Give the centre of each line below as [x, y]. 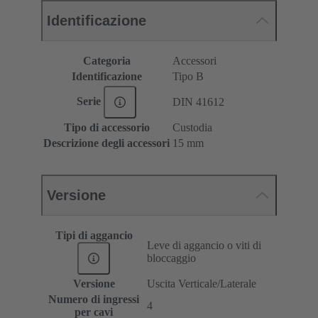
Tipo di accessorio [106, 128]
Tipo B [188, 77]
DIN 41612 [198, 102]
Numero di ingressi [94, 300]
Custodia [192, 128]
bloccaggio [171, 258]
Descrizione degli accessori [106, 143]
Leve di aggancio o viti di [204, 246]
